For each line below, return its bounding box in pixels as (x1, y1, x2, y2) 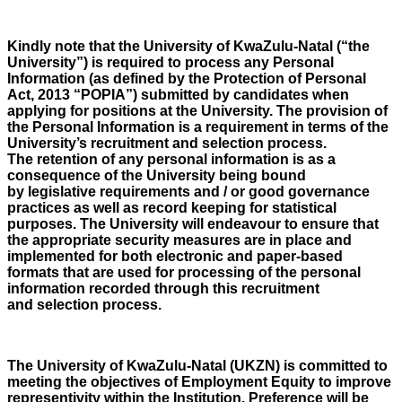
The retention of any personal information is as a (7, 152, 336, 167)
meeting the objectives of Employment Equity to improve (7, 374, 391, 389)
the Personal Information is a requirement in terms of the (7, 119, 389, 135)
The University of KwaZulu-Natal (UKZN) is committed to (7, 358, 388, 373)
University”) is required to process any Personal (7, 55, 334, 70)
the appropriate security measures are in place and (7, 232, 352, 248)
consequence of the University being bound (7, 168, 306, 183)
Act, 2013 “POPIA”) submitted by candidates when (7, 87, 349, 102)
